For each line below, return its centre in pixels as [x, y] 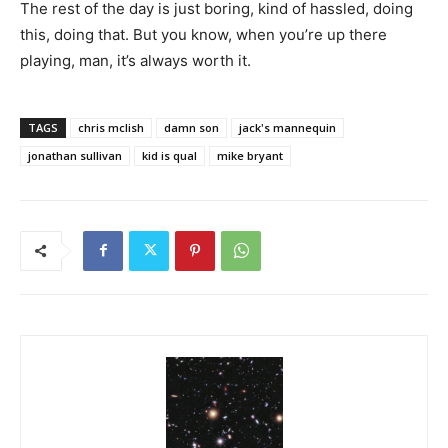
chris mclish [111, 127]
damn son [191, 127]
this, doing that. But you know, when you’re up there [203, 34]
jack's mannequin [287, 127]
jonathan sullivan [75, 155]
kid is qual [169, 155]
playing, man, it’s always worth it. [135, 60]
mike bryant [250, 155]
